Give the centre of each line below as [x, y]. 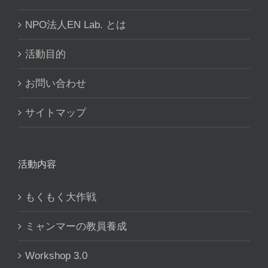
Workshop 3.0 [56, 256]
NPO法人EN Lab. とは [76, 25]
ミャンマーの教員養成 [76, 226]
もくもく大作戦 [61, 197]
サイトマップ [56, 113]
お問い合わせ [56, 83]
